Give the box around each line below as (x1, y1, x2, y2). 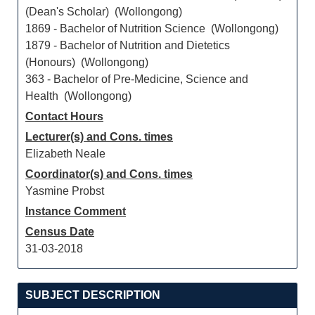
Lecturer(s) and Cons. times (25, 131, 173, 143)
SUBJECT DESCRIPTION (25, 289, 160, 301)
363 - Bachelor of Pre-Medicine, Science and (25, 73, 248, 85)
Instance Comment (25, 205, 126, 217)
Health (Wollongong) (25, 90, 131, 102)
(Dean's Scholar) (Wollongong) (25, 6, 182, 18)
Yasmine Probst (25, 185, 104, 197)
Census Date (25, 226, 94, 238)
